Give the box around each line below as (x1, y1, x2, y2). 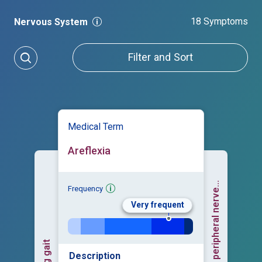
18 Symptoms (191, 16, 248, 27)
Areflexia (68, 145, 111, 157)
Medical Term (68, 122, 123, 132)
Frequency (68, 184, 103, 194)
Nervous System (14, 17, 90, 27)
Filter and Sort (127, 51, 193, 64)
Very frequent (130, 200, 184, 210)
